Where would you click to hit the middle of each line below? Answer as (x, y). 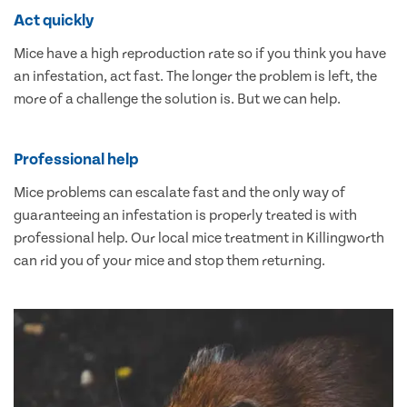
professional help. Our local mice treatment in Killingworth (199, 238)
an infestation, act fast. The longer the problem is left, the (195, 77)
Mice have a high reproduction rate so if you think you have (200, 54)
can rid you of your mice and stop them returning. (169, 261)
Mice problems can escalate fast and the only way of (179, 193)
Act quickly (54, 21)
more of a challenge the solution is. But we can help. (177, 99)
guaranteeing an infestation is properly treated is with (185, 216)
